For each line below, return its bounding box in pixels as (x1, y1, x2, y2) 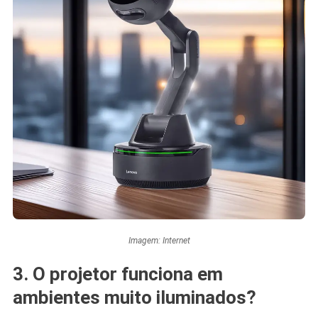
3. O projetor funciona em (12, 263, 223, 285)
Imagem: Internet (128, 235, 190, 246)
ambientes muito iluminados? (12, 286, 256, 308)
